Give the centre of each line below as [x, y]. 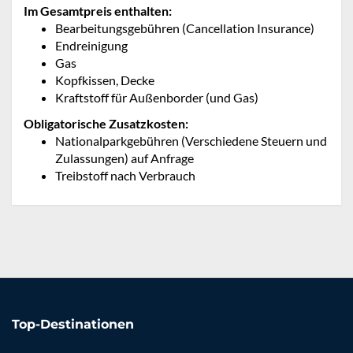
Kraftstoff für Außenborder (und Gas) [157, 98]
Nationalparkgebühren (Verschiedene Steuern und [191, 141]
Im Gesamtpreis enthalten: [98, 11]
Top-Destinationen [73, 325]
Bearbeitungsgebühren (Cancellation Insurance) [185, 28]
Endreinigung [91, 46]
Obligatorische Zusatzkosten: [106, 124]
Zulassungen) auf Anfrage [124, 158]
